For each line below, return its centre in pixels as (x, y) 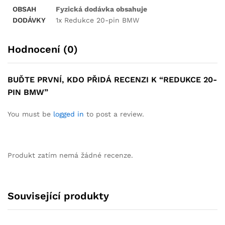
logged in (69, 114)
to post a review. (114, 114)
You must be (30, 114)
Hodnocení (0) (43, 49)
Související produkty (58, 196)
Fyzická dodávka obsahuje (101, 9)
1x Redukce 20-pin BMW (97, 20)
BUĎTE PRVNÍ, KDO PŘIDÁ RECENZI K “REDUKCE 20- (112, 79)
